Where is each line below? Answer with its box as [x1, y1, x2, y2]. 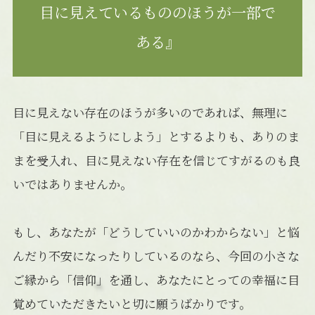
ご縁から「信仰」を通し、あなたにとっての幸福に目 [12, 271, 300, 289]
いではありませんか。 [12, 175, 132, 193]
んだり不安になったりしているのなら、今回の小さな [12, 247, 300, 265]
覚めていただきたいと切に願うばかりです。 [12, 295, 251, 313]
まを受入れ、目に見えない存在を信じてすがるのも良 [12, 151, 300, 169]
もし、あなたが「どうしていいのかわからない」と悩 [12, 223, 300, 241]
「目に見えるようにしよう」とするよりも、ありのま [12, 127, 300, 146]
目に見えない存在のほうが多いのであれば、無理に [12, 103, 288, 122]
